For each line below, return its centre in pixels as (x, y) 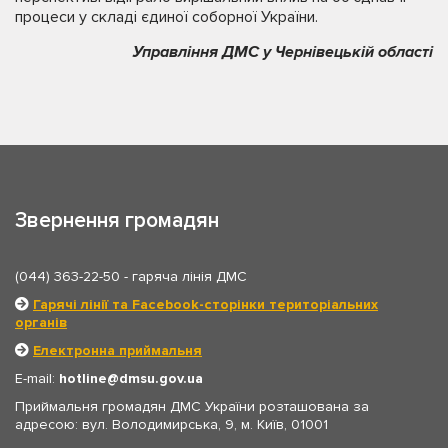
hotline (83, 378)
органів (41, 322)
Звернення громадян (117, 220)
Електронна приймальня (117, 350)
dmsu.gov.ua (161, 378)
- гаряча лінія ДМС (183, 276)
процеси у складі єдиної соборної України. (166, 16)
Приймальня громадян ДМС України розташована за (192, 406)
